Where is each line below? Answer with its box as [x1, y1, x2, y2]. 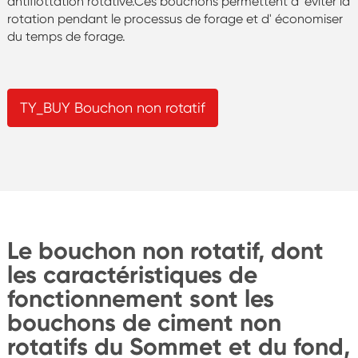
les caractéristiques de [6, 260, 257, 289]
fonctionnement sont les [6, 284, 274, 313]
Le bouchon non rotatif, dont [6, 236, 324, 265]
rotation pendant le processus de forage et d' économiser [6, 10, 343, 26]
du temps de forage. [6, 28, 125, 44]
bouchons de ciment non [6, 308, 281, 337]
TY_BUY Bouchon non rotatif [19, 98, 205, 116]
